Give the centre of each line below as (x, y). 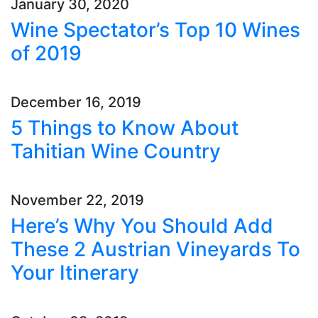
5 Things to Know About (125, 128)
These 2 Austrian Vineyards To (155, 249)
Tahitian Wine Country (116, 151)
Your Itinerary (75, 273)
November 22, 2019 (77, 200)
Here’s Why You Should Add (142, 226)
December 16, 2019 (76, 102)
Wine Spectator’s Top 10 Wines (155, 30)
